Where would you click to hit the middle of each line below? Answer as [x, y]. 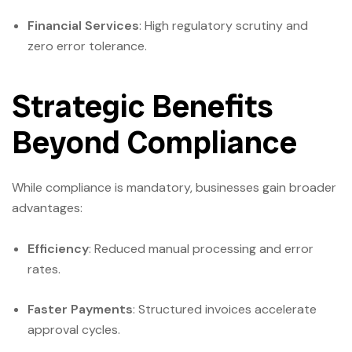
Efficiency [58, 248]
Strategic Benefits [143, 106]
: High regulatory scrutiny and [224, 26]
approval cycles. [74, 329]
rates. [44, 269]
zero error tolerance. [87, 46]
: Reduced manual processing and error [201, 248]
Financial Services [83, 26]
